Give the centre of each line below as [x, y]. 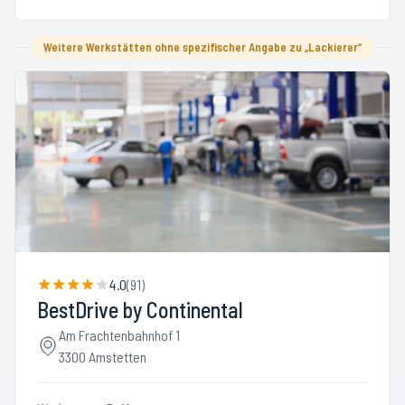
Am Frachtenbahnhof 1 [119, 335]
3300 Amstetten [103, 357]
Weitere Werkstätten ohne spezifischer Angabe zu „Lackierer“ [202, 47]
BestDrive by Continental [140, 310]
